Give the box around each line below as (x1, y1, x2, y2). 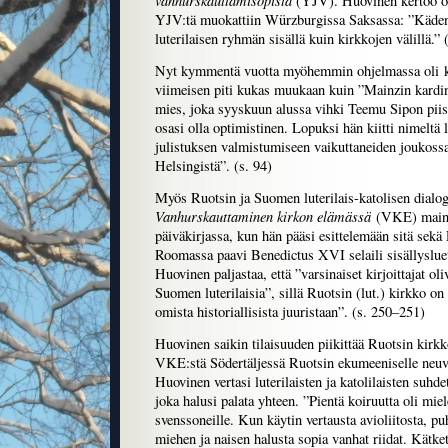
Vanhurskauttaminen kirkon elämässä (155, 206, 371, 227)
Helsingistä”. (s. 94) (155, 156, 272, 176)
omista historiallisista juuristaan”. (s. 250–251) (155, 302, 425, 322)
